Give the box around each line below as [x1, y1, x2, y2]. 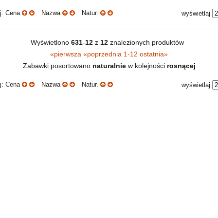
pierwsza [54, 50, 81, 58]
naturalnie [92, 61, 126, 70]
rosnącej [166, 61, 196, 70]
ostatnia [140, 50, 164, 58]
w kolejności [126, 61, 167, 70]
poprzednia [87, 50, 122, 58]
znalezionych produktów [108, 38, 188, 46]
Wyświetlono [30, 38, 71, 46]
